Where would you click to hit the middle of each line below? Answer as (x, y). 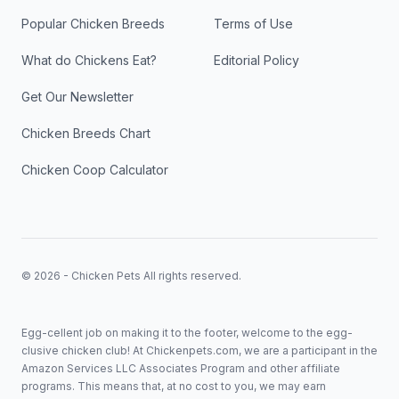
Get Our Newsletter (77, 96)
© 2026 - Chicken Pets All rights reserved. (131, 275)
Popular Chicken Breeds (93, 23)
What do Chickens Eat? (89, 60)
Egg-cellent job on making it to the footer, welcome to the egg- (187, 332)
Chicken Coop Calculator (95, 169)
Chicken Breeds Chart (86, 133)
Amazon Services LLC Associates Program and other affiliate (181, 368)
